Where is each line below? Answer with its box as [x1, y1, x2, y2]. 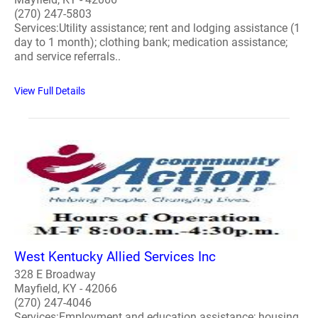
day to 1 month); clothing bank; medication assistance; [14, 35, 287, 50]
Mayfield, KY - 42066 [14, 281, 117, 295]
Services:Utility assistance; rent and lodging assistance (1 [14, 21, 300, 35]
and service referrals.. [14, 50, 121, 64]
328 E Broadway [14, 267, 96, 281]
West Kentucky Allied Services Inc [14, 248, 216, 265]
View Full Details [14, 85, 85, 97]
